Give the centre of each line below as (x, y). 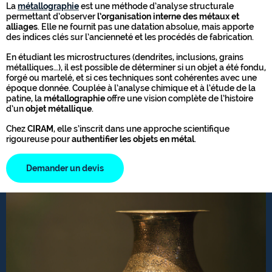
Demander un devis (65, 168)
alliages (22, 27)
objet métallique (59, 109)
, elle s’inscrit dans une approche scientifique (141, 129)
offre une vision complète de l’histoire (179, 98)
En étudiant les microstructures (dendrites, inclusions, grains (125, 57)
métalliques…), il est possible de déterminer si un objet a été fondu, (136, 67)
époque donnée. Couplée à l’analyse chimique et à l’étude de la (131, 88)
